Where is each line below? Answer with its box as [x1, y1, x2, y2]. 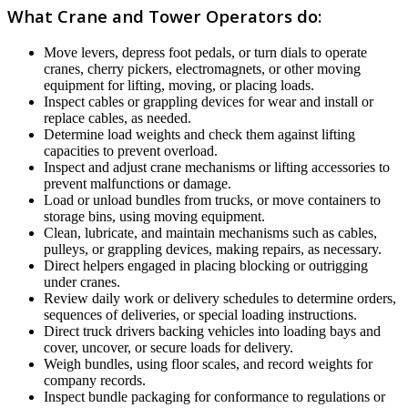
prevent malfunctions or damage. [44, 176, 231, 192]
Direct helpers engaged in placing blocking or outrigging [44, 258, 368, 274]
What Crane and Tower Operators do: [7, 5, 321, 28]
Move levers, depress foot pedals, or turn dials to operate [44, 45, 367, 61]
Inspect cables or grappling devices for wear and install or [44, 94, 373, 110]
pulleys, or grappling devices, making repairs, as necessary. [44, 241, 382, 258]
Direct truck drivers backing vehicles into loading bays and [44, 323, 381, 340]
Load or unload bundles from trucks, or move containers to [44, 192, 381, 209]
